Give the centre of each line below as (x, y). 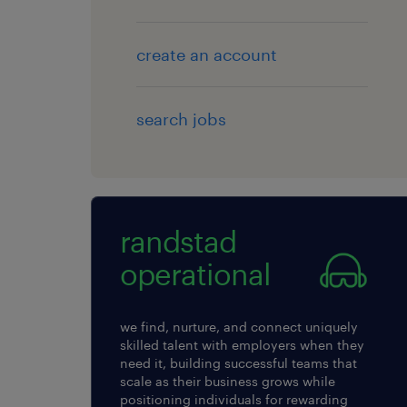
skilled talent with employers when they (242, 344)
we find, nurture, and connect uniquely (239, 326)
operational (195, 273)
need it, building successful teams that (238, 362)
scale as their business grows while (228, 381)
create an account (207, 54)
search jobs (181, 119)
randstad (178, 241)
